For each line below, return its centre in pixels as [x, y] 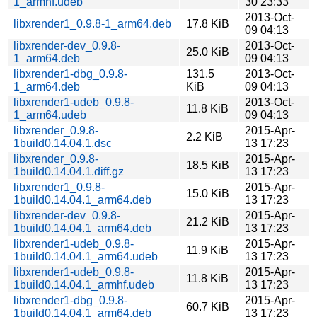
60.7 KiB [208, 306]
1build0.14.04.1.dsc [63, 143]
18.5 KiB [208, 165]
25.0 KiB [208, 52]
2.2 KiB [204, 137]
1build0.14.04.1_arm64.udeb [86, 256]
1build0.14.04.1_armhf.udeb [84, 284]
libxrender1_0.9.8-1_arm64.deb [92, 23]
